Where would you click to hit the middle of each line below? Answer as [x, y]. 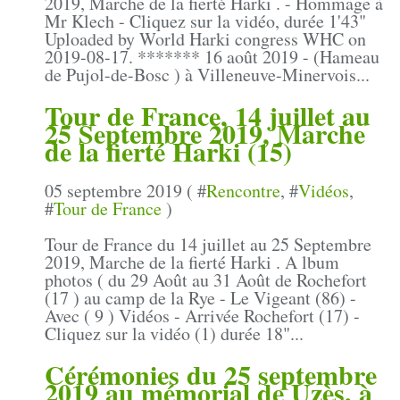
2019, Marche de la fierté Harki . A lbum [192, 262]
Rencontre [243, 190]
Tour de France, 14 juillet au [208, 115]
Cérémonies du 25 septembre [211, 374]
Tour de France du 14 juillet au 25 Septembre [208, 244]
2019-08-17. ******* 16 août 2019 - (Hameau [212, 56]
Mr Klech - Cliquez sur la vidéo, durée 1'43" [205, 21]
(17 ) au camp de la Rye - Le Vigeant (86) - [200, 297]
